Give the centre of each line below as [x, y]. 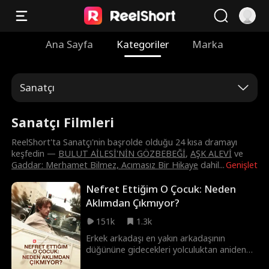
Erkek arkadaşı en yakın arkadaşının [156, 238]
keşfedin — [35, 154]
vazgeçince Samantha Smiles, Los [153, 261]
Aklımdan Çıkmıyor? [133, 203]
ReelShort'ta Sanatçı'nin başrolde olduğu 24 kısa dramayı [125, 142]
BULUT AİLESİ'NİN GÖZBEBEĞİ [122, 154]
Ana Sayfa [70, 44]
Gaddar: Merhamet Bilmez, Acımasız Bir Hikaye [105, 165]
